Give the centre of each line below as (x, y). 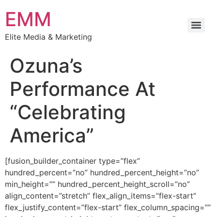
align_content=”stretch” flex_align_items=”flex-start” (101, 196)
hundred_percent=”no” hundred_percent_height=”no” (102, 172)
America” (52, 135)
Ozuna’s (46, 66)
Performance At (83, 89)
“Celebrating (68, 112)
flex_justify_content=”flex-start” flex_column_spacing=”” (108, 207)
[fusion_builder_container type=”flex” (72, 161)
